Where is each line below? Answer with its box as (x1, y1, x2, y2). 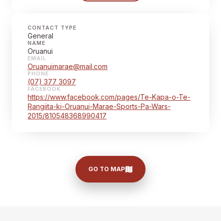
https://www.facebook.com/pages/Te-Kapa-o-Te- (28, 93, 190, 101)
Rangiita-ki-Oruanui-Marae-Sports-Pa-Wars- (28, 102, 171, 110)
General (28, 32, 53, 40)
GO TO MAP (88, 165, 125, 173)
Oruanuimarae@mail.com (28, 62, 108, 71)
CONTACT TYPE (28, 25, 76, 31)
